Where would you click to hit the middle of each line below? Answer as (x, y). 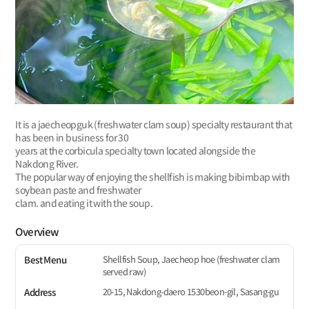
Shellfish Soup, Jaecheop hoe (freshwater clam (191, 259)
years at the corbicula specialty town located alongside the (135, 150)
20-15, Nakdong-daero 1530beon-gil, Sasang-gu (191, 292)
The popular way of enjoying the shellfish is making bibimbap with (153, 176)
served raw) (124, 271)
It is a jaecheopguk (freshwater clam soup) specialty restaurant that (154, 124)
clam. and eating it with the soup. (84, 202)
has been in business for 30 (72, 137)
